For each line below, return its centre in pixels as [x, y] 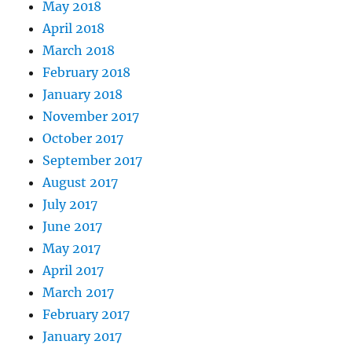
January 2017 [82, 336]
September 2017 [93, 160]
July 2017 [70, 204]
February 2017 [86, 314]
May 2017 [72, 248]
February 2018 [87, 72]
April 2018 [74, 28]
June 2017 [73, 226]
